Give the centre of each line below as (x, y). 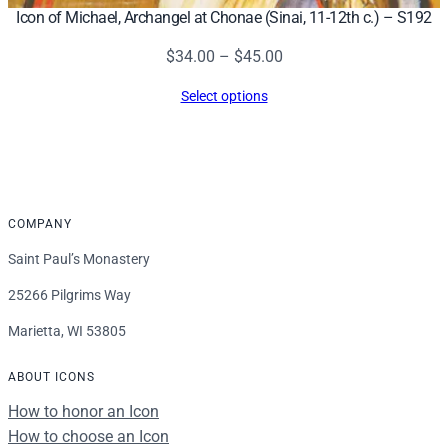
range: (303, 80)
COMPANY (40, 223)
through (309, 130)
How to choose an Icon (88, 436)
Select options (224, 96)
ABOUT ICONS (51, 376)
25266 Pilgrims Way (69, 294)
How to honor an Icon (83, 411)
